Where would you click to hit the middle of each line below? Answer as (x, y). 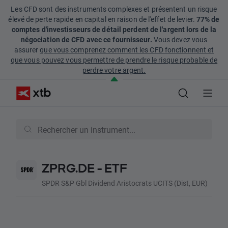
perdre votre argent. (114, 70)
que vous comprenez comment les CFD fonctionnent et (127, 50)
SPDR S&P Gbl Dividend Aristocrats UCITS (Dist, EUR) (125, 183)
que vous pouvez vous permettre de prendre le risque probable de (114, 60)
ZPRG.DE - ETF (84, 168)
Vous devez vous (180, 39)
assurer (27, 50)
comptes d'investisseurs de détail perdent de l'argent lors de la (114, 29)
